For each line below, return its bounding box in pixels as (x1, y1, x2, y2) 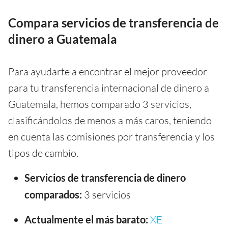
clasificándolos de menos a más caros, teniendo (8, 114, 212, 127)
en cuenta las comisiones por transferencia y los (8, 130, 215, 144)
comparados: (24, 188, 82, 201)
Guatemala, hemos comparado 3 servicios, (8, 98, 191, 111)
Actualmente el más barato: (24, 213, 148, 226)
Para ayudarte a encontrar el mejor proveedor (8, 65, 207, 78)
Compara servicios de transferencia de (8, 15, 219, 31)
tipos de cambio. (8, 147, 78, 160)
